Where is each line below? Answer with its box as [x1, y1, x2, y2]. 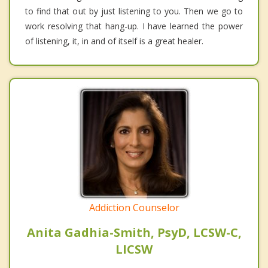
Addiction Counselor [89, 200, 179, 214]
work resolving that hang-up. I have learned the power [25, 20, 243, 32]
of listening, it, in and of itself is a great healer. [25, 35, 203, 47]
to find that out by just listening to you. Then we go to [25, 5, 243, 17]
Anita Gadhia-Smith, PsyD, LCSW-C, [26, 224, 242, 240]
